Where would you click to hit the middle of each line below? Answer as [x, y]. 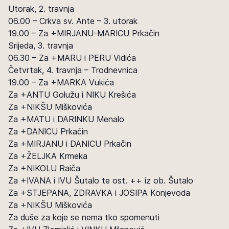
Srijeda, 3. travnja [41, 45]
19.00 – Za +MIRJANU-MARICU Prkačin [84, 33]
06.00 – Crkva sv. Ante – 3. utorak [73, 21]
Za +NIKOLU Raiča [44, 168]
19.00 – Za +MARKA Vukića [61, 82]
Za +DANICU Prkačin [48, 131]
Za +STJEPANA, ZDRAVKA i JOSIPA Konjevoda [99, 193]
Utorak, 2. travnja [41, 9]
